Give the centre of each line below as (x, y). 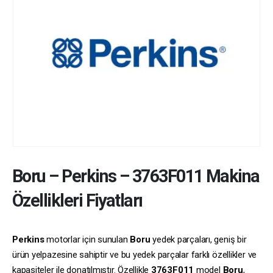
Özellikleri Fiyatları (77, 200)
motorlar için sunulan (87, 239)
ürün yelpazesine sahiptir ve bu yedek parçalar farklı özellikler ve (135, 254)
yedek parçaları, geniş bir (198, 239)
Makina (231, 176)
